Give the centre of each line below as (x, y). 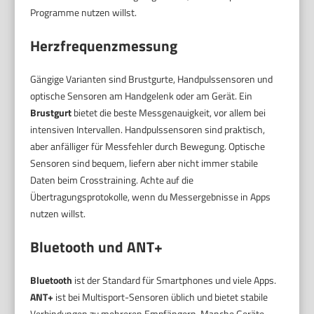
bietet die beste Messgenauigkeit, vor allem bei (169, 113)
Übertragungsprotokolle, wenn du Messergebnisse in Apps (151, 197)
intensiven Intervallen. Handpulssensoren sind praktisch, (148, 130)
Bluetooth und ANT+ (97, 247)
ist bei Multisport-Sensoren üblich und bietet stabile (161, 297)
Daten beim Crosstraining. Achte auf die (112, 180)
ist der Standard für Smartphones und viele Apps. (175, 280)
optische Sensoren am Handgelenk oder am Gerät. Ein (142, 96)
